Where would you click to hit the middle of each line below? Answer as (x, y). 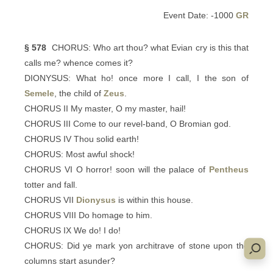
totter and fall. (51, 185)
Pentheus (229, 169)
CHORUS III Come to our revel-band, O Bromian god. (128, 124)
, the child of (79, 93)
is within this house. (154, 200)
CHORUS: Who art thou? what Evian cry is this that (148, 48)
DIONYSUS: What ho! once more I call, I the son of (136, 78)
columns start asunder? (70, 261)
